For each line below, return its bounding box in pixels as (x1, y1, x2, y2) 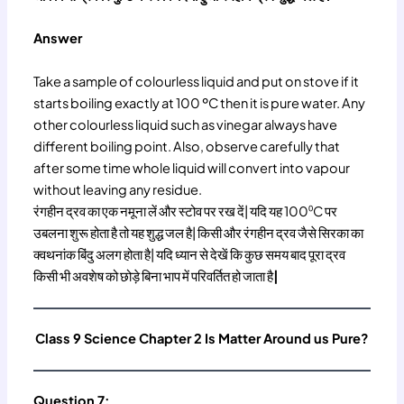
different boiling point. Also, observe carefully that (33, 137, 341, 154)
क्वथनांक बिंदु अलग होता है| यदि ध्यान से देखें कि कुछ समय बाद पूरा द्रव (33, 245, 346, 262)
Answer (33, 30, 83, 47)
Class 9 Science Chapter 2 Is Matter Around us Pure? (35, 330, 369, 347)
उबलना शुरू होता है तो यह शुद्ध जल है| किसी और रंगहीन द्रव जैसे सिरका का (33, 224, 364, 241)
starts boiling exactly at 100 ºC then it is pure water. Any (33, 94, 366, 111)
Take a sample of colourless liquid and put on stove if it (33, 72, 360, 89)
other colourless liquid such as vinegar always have (33, 115, 338, 133)
